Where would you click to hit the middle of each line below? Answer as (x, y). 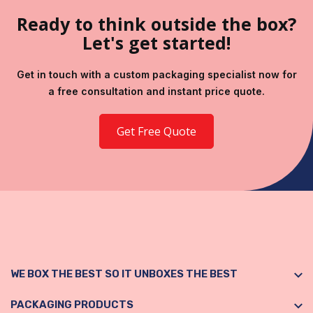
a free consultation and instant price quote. (156, 92)
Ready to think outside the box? (156, 24)
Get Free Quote (156, 132)
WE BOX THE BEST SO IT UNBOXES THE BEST (124, 274)
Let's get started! (156, 43)
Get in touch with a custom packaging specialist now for (156, 75)
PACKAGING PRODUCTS (72, 305)
